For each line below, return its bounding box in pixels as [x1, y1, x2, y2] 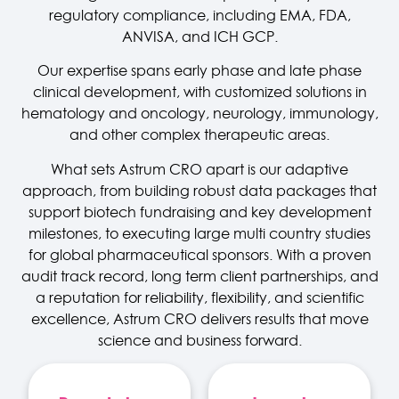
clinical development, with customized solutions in [32, 82, 367, 102]
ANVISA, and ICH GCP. [121, 26, 278, 46]
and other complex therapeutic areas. [69, 125, 330, 145]
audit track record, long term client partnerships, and [20, 265, 379, 286]
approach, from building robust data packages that [22, 180, 377, 200]
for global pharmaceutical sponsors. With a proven [28, 244, 371, 265]
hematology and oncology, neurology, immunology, [20, 103, 379, 124]
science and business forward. [97, 330, 302, 350]
